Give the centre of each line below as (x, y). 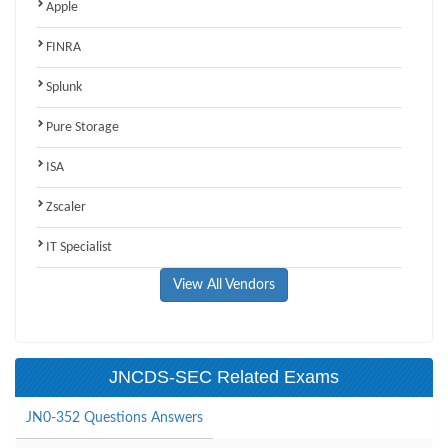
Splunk (64, 87)
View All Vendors (224, 284)
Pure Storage (82, 127)
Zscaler (66, 207)
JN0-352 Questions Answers (114, 417)
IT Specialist (79, 247)
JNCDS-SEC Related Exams (224, 376)
